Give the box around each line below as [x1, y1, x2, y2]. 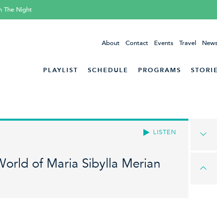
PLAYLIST [43, 66, 78, 74]
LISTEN [153, 128, 176, 136]
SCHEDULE [88, 66, 128, 74]
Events [154, 39, 173, 47]
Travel [179, 39, 196, 47]
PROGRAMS [138, 66, 181, 74]
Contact [125, 39, 148, 47]
